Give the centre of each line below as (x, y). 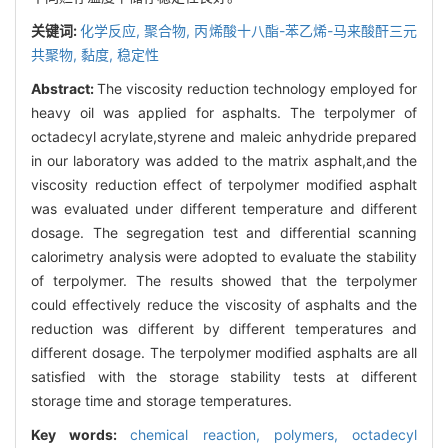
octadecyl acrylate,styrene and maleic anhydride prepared (224, 136)
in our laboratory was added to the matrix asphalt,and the (224, 160)
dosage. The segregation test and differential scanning (224, 232)
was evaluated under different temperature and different (224, 208)
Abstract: (64, 88)
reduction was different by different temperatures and (224, 328)
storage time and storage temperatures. (161, 400)
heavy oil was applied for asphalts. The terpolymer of (224, 112)
